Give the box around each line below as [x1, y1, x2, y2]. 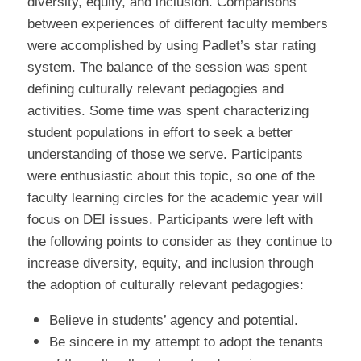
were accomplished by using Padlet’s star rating [27, 38, 316, 53]
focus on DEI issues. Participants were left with [27, 212, 313, 227]
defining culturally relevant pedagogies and [27, 81, 284, 97]
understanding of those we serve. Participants [27, 147, 303, 162]
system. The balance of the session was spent [27, 60, 307, 75]
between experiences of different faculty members [27, 16, 328, 31]
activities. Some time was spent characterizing [27, 103, 309, 118]
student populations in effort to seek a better [27, 125, 293, 140]
